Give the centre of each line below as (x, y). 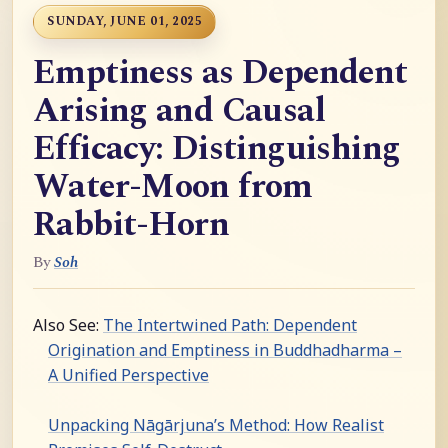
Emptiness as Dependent (220, 73)
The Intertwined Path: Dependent (230, 325)
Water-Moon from (173, 187)
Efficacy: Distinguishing (217, 149)
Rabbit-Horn (131, 225)
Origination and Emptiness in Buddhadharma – (225, 350)
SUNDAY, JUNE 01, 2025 (125, 21)
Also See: (68, 325)
